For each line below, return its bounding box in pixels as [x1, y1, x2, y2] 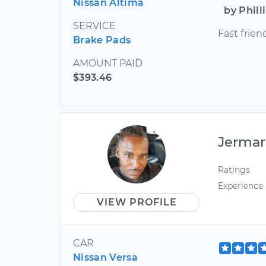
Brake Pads [73, 34, 131, 46]
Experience [218, 180, 264, 192]
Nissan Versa [73, 252, 138, 263]
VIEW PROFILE [96, 197, 177, 208]
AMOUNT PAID [73, 58, 142, 69]
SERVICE [73, 20, 116, 31]
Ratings [218, 164, 251, 175]
